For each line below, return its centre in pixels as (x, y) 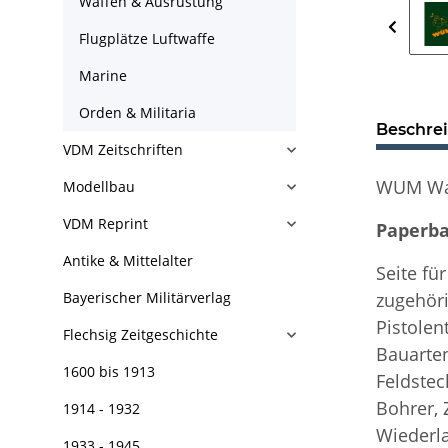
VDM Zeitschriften (123, 149)
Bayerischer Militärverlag (147, 297)
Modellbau (99, 186)
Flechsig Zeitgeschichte (140, 334)
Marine (103, 75)
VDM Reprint (105, 223)
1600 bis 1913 (109, 371)
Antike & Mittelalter (128, 260)
